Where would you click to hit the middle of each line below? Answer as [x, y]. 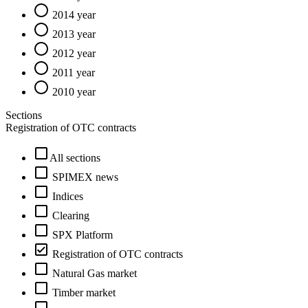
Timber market [84, 293]
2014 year [74, 15]
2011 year [74, 73]
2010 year [74, 92]
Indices [68, 197]
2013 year [74, 34]
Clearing [71, 216]
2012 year [74, 54]
